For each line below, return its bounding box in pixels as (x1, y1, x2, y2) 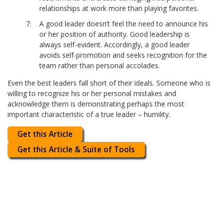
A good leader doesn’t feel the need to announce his (39, 19, 209, 29)
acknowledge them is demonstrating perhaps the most (7, 99, 185, 109)
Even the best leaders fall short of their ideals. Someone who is (7, 78, 211, 88)
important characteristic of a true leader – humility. (7, 110, 171, 119)
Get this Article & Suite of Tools (17, 144, 135, 155)
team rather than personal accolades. (39, 61, 160, 71)
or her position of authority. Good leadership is (39, 29, 190, 39)
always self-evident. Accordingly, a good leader (39, 40, 190, 50)
